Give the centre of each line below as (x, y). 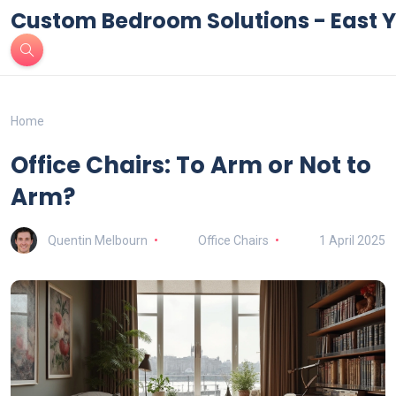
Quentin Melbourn (98, 240)
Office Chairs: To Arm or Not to (191, 165)
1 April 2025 (352, 240)
